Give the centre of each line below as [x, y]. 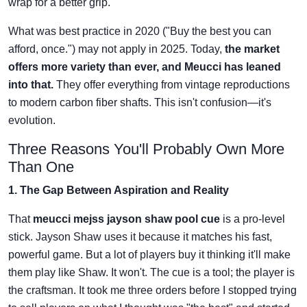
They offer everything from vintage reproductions [172, 84]
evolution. [32, 120]
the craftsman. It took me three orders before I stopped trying [152, 290]
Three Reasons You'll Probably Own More [146, 149]
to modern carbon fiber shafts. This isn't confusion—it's [140, 102]
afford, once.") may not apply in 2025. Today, [116, 49]
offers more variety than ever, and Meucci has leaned [145, 66]
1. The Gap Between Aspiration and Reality [119, 190]
